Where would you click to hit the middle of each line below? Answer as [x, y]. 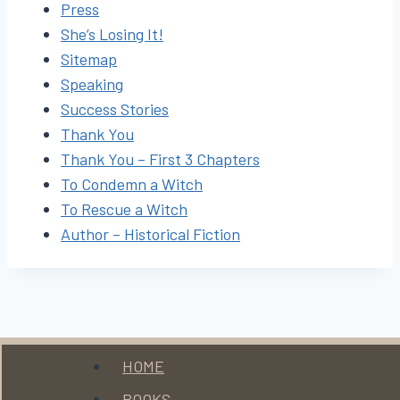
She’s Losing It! [112, 34]
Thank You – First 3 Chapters [160, 159]
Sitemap [89, 59]
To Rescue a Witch [124, 209]
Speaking [92, 84]
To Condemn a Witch [132, 184]
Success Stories [115, 109]
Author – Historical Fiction [150, 234]
